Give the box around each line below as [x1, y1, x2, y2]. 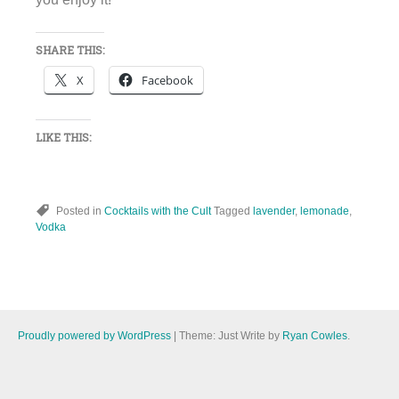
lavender [253, 204, 295, 217]
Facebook [142, 71, 193, 88]
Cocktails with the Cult [104, 204, 211, 217]
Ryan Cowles [282, 329, 347, 342]
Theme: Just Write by [179, 329, 282, 342]
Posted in [56, 204, 104, 217]
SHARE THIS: [36, 42, 104, 57]
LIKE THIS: [36, 129, 91, 144]
